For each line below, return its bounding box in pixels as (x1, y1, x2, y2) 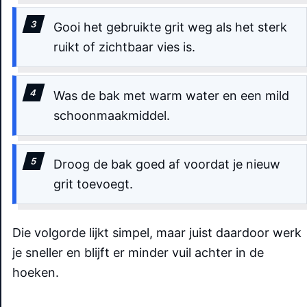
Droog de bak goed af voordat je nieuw (53, 156, 280, 171)
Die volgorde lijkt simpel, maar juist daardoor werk (12, 225, 302, 240)
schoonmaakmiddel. (53, 108, 170, 123)
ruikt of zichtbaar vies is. (53, 39, 195, 54)
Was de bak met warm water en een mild (53, 88, 289, 103)
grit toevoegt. (53, 176, 133, 191)
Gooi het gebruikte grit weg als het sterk (53, 19, 287, 34)
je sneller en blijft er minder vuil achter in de (12, 245, 264, 260)
